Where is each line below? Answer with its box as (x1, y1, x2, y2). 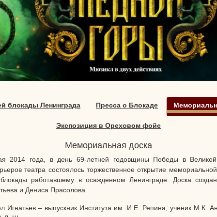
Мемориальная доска (65, 140, 152, 151)
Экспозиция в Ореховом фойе (56, 122, 161, 130)
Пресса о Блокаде (96, 101, 158, 109)
